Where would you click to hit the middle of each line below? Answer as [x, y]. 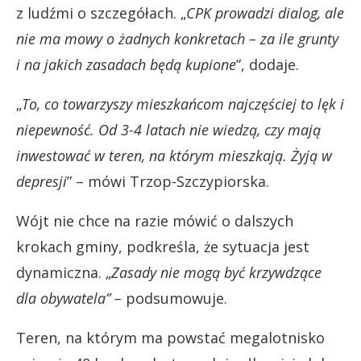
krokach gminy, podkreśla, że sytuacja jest [163, 246]
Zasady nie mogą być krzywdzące [216, 272]
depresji [41, 181]
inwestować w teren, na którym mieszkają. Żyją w [174, 155]
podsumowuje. [176, 298]
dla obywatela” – [71, 298]
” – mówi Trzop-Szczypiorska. [168, 181]
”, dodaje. [268, 64]
